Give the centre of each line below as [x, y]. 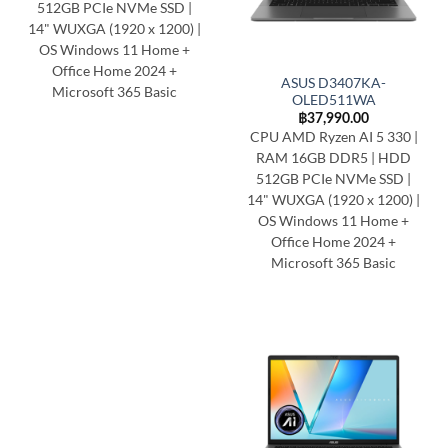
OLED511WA [333, 99]
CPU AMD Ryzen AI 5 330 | [333, 137]
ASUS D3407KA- [333, 82]
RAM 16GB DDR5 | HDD [333, 158]
